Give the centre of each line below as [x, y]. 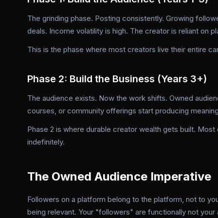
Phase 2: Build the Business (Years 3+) [117, 79]
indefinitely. [46, 142]
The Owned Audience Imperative [119, 176]
